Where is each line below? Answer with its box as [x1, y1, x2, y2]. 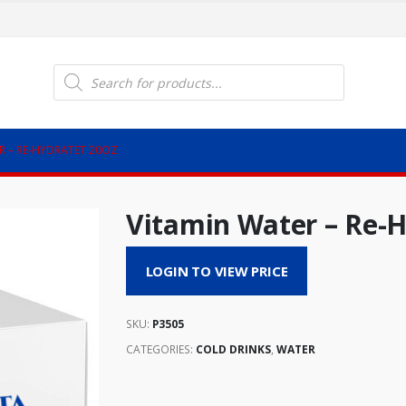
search [53, 74, 92, 92]
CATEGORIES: [126, 342, 196, 357]
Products [53, 62, 106, 79]
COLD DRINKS [196, 342, 271, 357]
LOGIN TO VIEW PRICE [145, 262, 288, 280]
